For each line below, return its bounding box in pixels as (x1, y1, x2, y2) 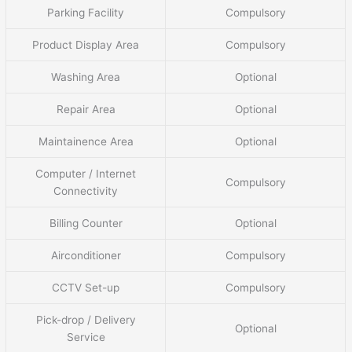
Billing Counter (49, 216, 123, 229)
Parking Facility (47, 5, 125, 19)
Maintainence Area (38, 134, 134, 148)
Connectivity (53, 184, 119, 197)
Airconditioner (50, 248, 121, 262)
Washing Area (51, 70, 121, 83)
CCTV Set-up (52, 280, 120, 294)
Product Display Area (32, 38, 140, 51)
